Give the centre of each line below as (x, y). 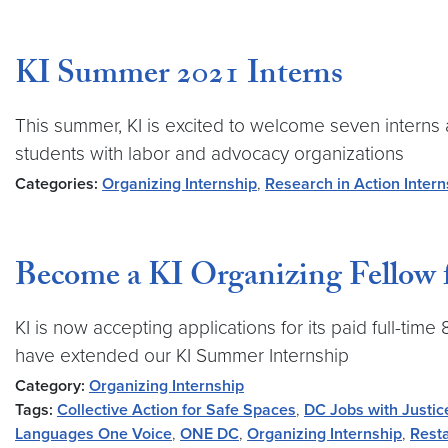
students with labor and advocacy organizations (209, 153)
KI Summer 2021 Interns (179, 77)
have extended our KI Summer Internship (182, 355)
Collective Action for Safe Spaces (176, 410)
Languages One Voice (93, 434)
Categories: (56, 184)
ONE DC (209, 434)
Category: (50, 386)
